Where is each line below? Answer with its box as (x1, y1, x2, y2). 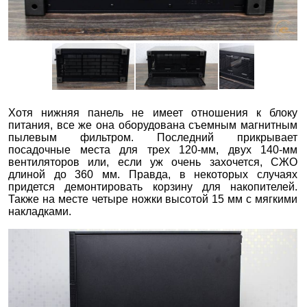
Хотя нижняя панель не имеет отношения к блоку (8, 106, 298, 119)
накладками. (8, 205, 71, 217)
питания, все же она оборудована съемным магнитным (8, 119, 298, 131)
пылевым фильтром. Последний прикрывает (8, 131, 298, 143)
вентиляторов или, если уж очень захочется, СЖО (8, 156, 298, 168)
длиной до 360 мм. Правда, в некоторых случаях (8, 168, 298, 180)
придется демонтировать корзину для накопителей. (8, 180, 298, 193)
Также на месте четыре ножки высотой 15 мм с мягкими (8, 193, 298, 205)
